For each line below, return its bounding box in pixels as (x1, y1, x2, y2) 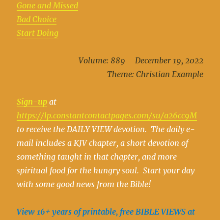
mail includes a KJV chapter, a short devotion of (17, 138, 189, 148)
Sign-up (17, 97, 48, 107)
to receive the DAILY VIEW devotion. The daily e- (17, 124, 195, 135)
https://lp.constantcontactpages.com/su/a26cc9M (17, 110, 197, 121)
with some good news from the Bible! (17, 179, 151, 190)
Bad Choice (17, 14, 57, 25)
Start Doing (17, 28, 59, 38)
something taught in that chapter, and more (17, 152, 177, 162)
